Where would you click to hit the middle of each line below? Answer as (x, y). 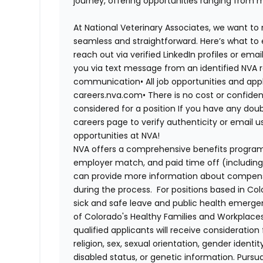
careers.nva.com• (110, 95)
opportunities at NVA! (117, 136)
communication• (109, 82)
